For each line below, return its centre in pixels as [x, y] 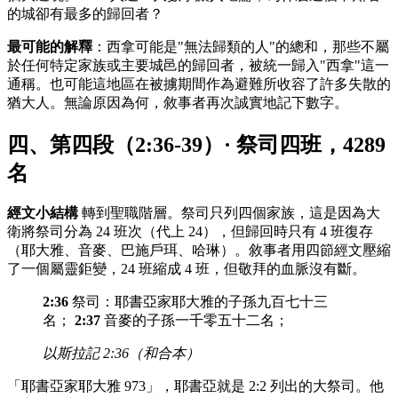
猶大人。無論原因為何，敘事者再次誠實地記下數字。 [178, 102]
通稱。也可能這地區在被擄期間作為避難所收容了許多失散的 [199, 84]
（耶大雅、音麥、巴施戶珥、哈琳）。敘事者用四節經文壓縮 [199, 251]
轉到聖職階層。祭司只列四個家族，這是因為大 [229, 213]
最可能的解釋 [50, 46]
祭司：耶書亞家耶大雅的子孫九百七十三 [198, 302]
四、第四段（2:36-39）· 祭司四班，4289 [196, 144]
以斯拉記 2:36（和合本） [121, 354]
